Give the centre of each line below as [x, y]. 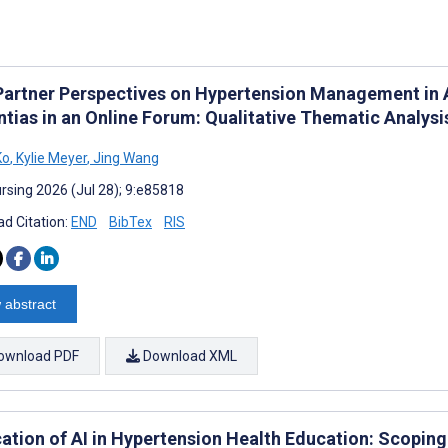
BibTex [130, 221]
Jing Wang [124, 157]
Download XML [188, 355]
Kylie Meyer [50, 157]
